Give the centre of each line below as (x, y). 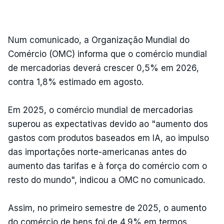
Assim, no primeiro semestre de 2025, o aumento (107, 208)
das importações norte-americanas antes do (97, 152)
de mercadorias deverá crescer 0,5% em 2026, (103, 68)
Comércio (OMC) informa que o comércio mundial (107, 54)
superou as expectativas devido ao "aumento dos (108, 124)
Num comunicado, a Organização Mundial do (99, 40)
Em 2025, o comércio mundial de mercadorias (100, 110)
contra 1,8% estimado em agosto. (76, 82)
